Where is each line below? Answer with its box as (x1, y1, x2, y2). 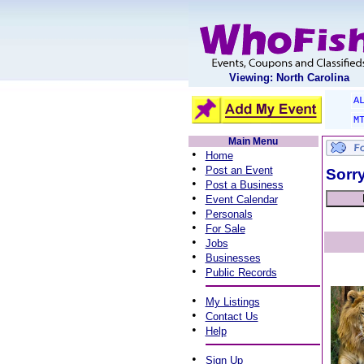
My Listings (205, 296, 260, 308)
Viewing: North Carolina (228, 71, 349, 84)
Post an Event (205, 164, 273, 176)
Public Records (205, 266, 277, 279)
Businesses (205, 252, 261, 264)
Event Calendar (205, 193, 278, 206)
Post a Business (205, 179, 284, 191)
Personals (205, 208, 253, 220)
